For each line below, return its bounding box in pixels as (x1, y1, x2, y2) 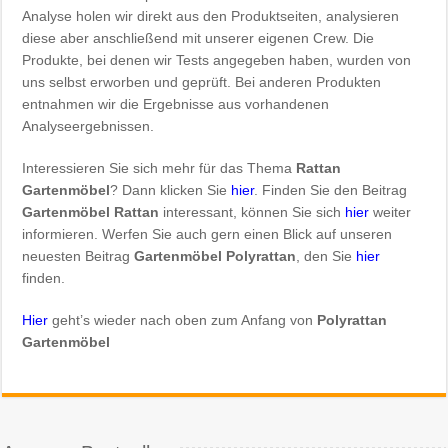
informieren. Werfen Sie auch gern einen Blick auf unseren (22, 225, 393, 242)
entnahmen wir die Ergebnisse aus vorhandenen (22, 95, 330, 112)
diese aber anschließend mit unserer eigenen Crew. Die (22, 29, 375, 46)
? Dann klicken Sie (110, 181, 232, 198)
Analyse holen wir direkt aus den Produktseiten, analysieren (22, 7, 400, 24)
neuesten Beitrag (22, 247, 135, 264)
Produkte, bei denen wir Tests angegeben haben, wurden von (22, 51, 412, 68)
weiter (369, 203, 412, 220)
